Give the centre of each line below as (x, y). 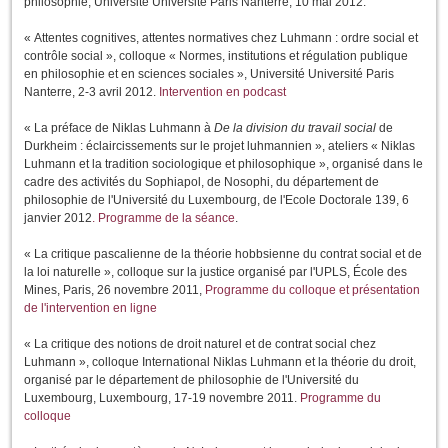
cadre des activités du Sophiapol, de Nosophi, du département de (201, 182)
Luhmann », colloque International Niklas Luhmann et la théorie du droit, (220, 362)
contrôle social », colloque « (101, 56)
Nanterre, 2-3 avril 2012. (90, 92)
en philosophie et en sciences (105, 74)
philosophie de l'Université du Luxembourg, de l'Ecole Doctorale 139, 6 (216, 200)
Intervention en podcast (221, 92)
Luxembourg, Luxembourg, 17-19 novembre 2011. (162, 398)
